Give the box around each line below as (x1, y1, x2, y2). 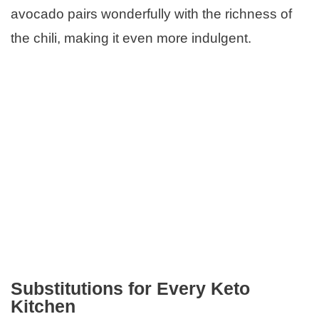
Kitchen (11, 296, 75, 317)
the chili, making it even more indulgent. (11, 31, 251, 46)
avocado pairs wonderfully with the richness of (11, 6, 292, 22)
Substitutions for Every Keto (11, 278, 250, 299)
